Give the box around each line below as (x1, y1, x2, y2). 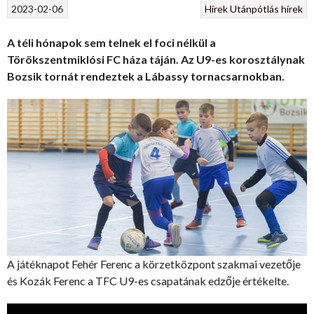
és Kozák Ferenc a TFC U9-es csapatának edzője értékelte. (7, 273, 289, 287)
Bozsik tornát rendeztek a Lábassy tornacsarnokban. (7, 69, 285, 83)
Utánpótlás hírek (229, 2, 303, 15)
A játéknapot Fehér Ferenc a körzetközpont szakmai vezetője (7, 257, 301, 271)
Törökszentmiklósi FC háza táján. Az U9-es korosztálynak (7, 52, 305, 66)
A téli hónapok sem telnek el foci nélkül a (7, 35, 216, 49)
